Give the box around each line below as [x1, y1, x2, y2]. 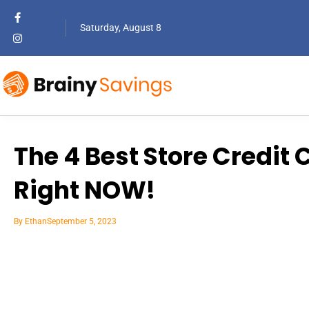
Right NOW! [14, 173, 155, 207]
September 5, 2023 [47, 217, 117, 226]
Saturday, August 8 [79, 22, 161, 33]
